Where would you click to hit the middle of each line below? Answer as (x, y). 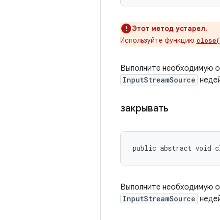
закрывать (146, 108)
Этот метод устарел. (170, 28)
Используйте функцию (158, 40)
